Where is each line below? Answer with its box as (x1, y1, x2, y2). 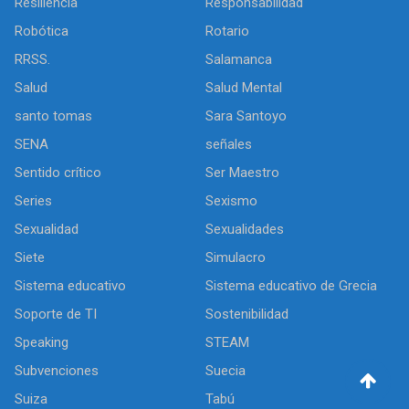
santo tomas (15, 108, 92, 124)
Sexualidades (205, 221, 284, 237)
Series (15, 193, 52, 209)
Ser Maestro (205, 164, 279, 181)
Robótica (15, 23, 68, 39)
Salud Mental (205, 79, 282, 96)
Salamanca (205, 51, 272, 68)
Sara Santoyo (205, 108, 287, 124)
